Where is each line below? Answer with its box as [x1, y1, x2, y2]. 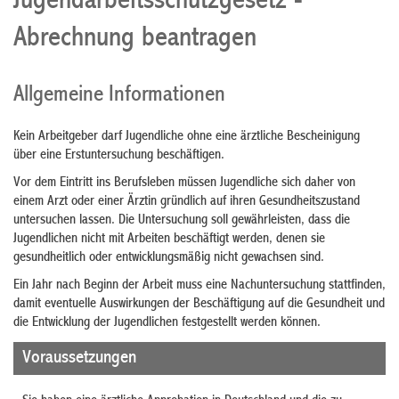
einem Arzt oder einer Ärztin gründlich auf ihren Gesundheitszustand [13, 194, 360, 209]
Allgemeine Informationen [13, 84, 225, 107]
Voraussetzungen [22, 348, 136, 368]
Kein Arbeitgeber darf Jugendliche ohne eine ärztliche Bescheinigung [13, 129, 360, 144]
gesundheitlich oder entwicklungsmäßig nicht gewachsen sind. [13, 250, 324, 265]
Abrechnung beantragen [13, 25, 256, 53]
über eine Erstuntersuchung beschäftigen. [13, 148, 224, 163]
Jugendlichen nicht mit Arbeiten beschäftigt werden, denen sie [13, 232, 325, 247]
